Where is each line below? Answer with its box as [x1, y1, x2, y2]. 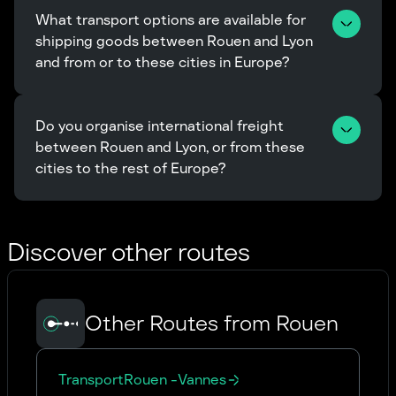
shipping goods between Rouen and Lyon [35, 32, 316, 50]
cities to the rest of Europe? [35, 159, 225, 178]
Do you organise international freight [35, 117, 287, 135]
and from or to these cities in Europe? [35, 53, 289, 72]
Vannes [178, 370, 226, 389]
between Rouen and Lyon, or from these [35, 138, 308, 156]
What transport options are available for [35, 11, 309, 29]
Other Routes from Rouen [85, 309, 339, 337]
